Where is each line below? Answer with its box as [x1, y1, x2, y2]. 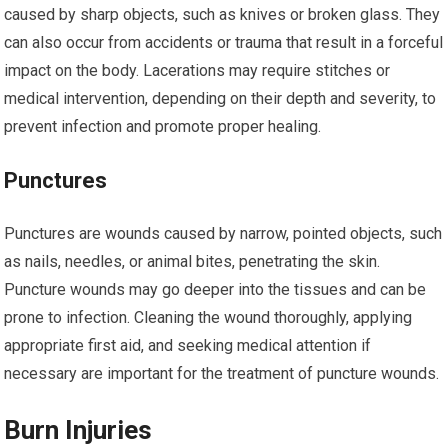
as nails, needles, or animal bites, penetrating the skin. [4, 252, 381, 271]
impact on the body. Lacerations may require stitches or [4, 61, 391, 80]
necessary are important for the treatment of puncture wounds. [4, 364, 440, 383]
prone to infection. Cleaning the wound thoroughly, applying [4, 308, 413, 327]
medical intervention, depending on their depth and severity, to [4, 89, 437, 108]
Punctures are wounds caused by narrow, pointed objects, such [4, 224, 443, 243]
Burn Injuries [4, 415, 153, 445]
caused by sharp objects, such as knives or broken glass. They [4, 5, 441, 24]
